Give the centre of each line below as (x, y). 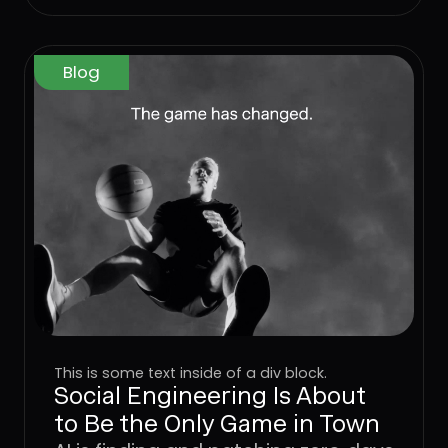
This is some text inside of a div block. (190, 372)
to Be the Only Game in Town (216, 423)
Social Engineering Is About (209, 395)
